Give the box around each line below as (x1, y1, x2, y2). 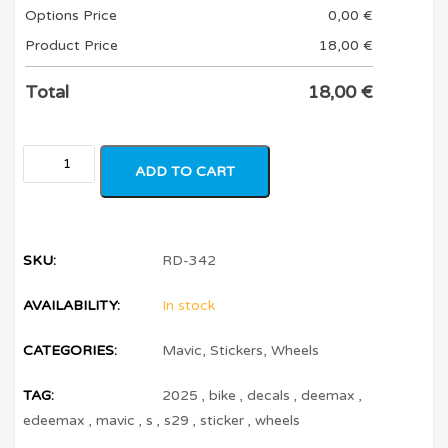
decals (247, 386, 291, 404)
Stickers (210, 341, 264, 359)
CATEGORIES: (23, 341, 118, 359)
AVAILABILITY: (23, 296, 121, 314)
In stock (162, 296, 216, 314)
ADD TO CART (135, 162, 236, 180)
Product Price (25, 36, 119, 54)
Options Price (25, 6, 118, 24)
